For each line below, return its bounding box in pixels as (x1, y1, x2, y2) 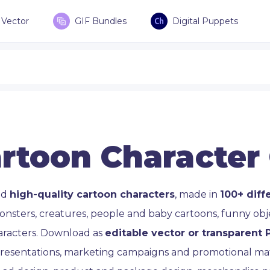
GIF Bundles (75, 16, 127, 27)
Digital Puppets (172, 16, 238, 27)
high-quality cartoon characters (10, 189, 175, 200)
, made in (175, 189, 220, 200)
